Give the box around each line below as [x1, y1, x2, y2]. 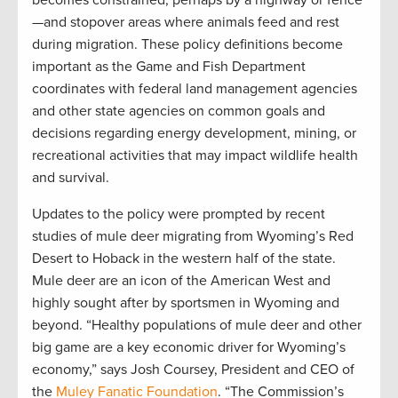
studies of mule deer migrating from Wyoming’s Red [32, 227, 354, 245]
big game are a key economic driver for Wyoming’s [32, 338, 346, 356]
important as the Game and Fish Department [32, 57, 306, 76]
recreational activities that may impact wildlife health [32, 146, 358, 164]
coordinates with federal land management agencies [32, 79, 357, 98]
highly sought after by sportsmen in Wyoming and [32, 293, 339, 312]
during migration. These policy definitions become [32, 35, 343, 53]
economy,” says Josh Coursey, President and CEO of [32, 360, 354, 378]
